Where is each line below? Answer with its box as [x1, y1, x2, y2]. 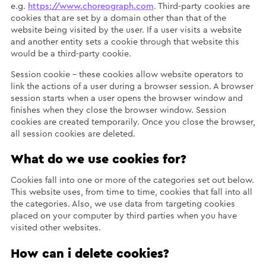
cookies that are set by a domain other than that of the [10, 14, 226, 23]
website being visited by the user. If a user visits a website [10, 26, 242, 35]
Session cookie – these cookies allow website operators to [10, 69, 243, 79]
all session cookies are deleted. [10, 129, 135, 138]
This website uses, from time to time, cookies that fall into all [10, 188, 252, 197]
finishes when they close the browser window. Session [10, 105, 226, 115]
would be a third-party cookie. [10, 49, 131, 59]
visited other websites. [10, 223, 101, 233]
